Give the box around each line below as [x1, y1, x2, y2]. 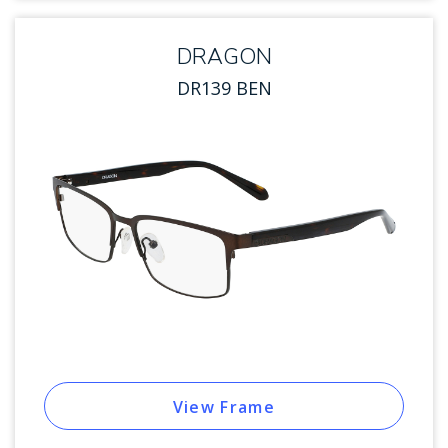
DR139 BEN [176, 75, 272, 100]
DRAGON [176, 41, 272, 72]
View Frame [172, 395, 276, 418]
